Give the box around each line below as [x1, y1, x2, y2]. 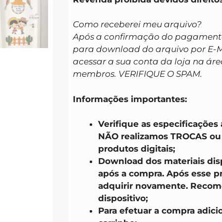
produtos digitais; [98, 144, 175, 154]
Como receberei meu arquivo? [73, 19, 202, 30]
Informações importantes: [73, 94, 187, 104]
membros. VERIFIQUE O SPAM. [73, 69, 202, 79]
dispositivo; [98, 193, 148, 204]
